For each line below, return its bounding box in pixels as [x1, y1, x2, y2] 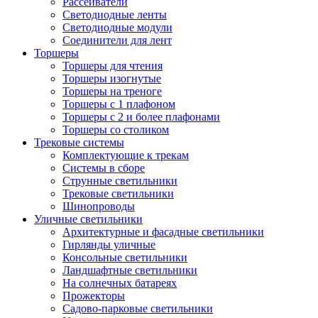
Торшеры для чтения [62, 59, 163, 72]
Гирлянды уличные [62, 238, 155, 251]
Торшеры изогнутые [62, 72, 161, 84]
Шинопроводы [62, 199, 135, 212]
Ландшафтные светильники [62, 263, 197, 276]
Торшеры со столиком [62, 123, 169, 136]
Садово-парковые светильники [62, 302, 213, 314]
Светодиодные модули [62, 21, 172, 33]
